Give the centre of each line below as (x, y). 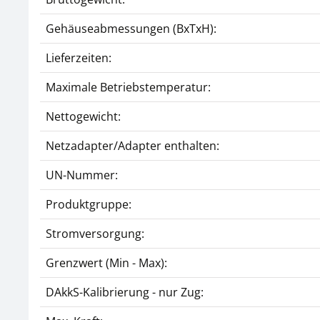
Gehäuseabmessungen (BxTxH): (131, 29)
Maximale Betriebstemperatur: (128, 87)
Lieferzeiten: (79, 58)
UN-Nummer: (82, 175)
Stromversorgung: (95, 234)
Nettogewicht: (83, 116)
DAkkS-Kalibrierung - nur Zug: (125, 292)
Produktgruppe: (89, 204)
